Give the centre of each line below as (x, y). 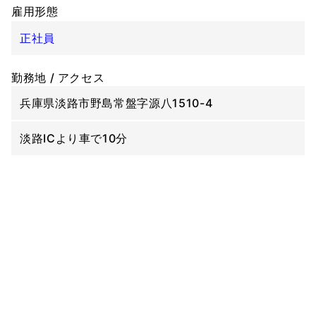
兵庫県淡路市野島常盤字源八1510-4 (116, 103)
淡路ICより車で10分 (74, 138)
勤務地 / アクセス (58, 77)
